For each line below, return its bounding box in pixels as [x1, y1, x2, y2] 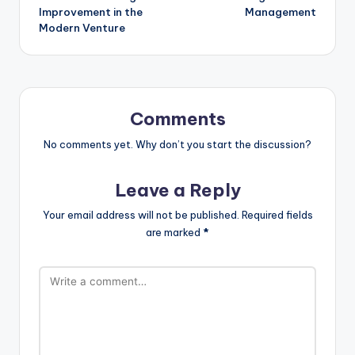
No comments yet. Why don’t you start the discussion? [44, 137, 311, 151]
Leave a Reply [114, 178, 241, 201]
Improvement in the [39, 4, 143, 19]
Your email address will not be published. [42, 208, 239, 222]
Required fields [241, 208, 313, 222]
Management [245, 4, 316, 19]
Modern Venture [39, 20, 125, 35]
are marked [146, 226, 203, 239]
